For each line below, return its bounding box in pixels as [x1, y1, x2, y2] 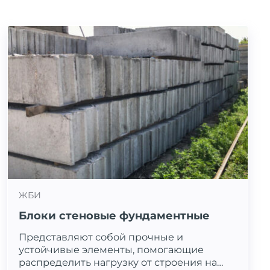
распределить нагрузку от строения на [19, 256, 217, 269]
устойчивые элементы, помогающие [19, 243, 204, 256]
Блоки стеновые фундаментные [19, 209, 210, 223]
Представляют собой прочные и [19, 231, 183, 243]
